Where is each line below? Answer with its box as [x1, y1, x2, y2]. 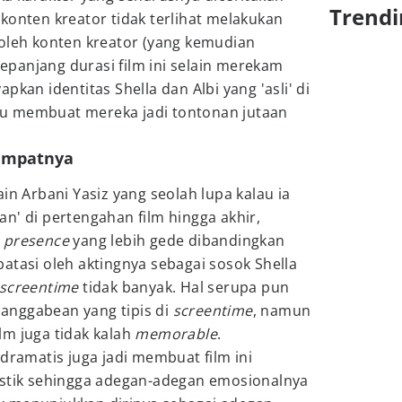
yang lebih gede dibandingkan [73, 231, 285, 250]
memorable [135, 324, 218, 344]
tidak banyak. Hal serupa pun [83, 277, 290, 297]
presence [3, 231, 74, 250]
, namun [252, 301, 311, 320]
